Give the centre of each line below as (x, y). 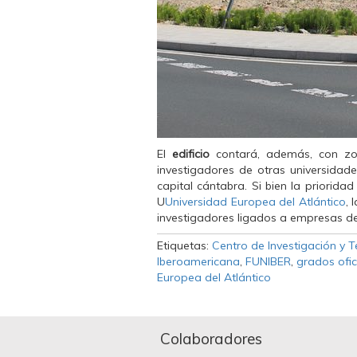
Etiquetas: (184, 245)
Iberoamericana (198, 261)
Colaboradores (211, 339)
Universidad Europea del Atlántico (255, 202)
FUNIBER (268, 261)
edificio (190, 154)
